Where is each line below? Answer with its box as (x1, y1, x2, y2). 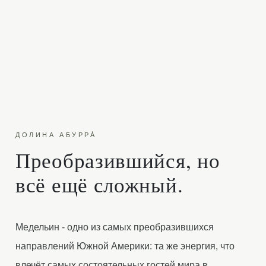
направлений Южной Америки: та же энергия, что (15, 241, 235, 251)
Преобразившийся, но (15, 146, 220, 174)
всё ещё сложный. (15, 170, 183, 198)
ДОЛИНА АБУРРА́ (15, 131, 97, 138)
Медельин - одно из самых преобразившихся (15, 222, 214, 232)
